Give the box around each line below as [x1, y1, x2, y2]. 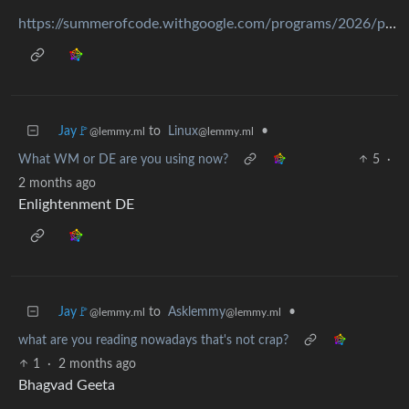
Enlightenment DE [18, 196, 134, 212]
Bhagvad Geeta [18, 377, 115, 393]
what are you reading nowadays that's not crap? [18, 333, 288, 347]
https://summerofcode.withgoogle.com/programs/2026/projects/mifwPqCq [385, 16, 396, 31]
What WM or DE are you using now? [18, 152, 228, 166]
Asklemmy [168, 305, 225, 319]
